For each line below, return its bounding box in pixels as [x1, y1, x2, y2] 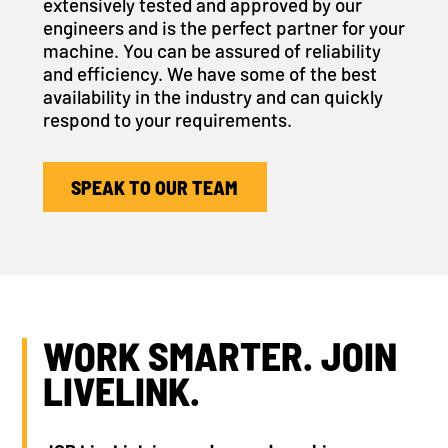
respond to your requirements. [42, 107, 292, 131]
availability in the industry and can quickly [42, 84, 383, 108]
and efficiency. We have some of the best [42, 61, 377, 85]
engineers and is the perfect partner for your [42, 15, 405, 39]
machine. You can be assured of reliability [42, 38, 381, 62]
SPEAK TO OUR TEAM [71, 174, 239, 199]
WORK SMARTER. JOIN [42, 332, 397, 380]
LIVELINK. [42, 367, 200, 415]
